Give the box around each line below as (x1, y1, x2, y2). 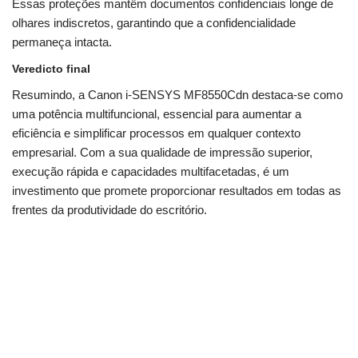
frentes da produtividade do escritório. (12, 203, 207, 217)
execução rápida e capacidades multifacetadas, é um (12, 165, 289, 179)
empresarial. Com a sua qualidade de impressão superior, (12, 145, 312, 160)
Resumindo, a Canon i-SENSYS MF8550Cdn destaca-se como (12, 88, 343, 102)
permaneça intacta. (12, 35, 112, 50)
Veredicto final (12, 62, 90, 76)
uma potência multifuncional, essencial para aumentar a (12, 107, 301, 121)
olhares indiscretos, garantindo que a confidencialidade (12, 16, 296, 30)
